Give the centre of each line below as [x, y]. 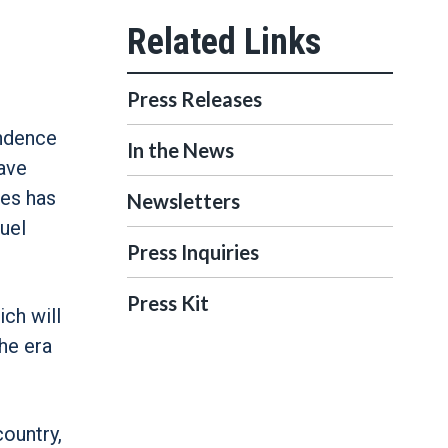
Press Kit [168, 303]
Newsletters [183, 201]
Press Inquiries [193, 252]
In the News [180, 150]
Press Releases [194, 99]
